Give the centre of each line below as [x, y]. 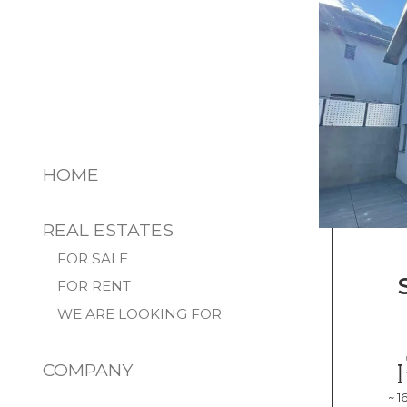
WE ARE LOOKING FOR [139, 314]
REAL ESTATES [109, 230]
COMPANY [88, 369]
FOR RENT [94, 286]
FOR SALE [92, 259]
